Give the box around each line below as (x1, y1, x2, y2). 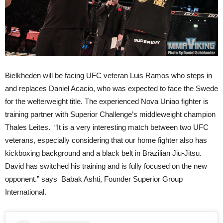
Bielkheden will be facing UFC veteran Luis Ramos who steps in (5, 71, 212, 80)
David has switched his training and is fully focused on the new (5, 162, 207, 171)
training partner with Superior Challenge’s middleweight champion (5, 110, 216, 119)
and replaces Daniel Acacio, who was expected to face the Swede (5, 84, 218, 93)
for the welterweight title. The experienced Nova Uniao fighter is (5, 97, 209, 106)
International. (5, 188, 46, 197)
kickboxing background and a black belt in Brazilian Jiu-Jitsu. (5, 149, 202, 158)
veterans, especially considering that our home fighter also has (5, 136, 207, 145)
